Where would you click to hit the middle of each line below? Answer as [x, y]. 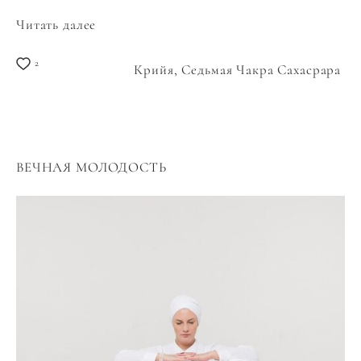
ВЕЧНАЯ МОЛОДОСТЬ [91, 168]
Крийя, [158, 70]
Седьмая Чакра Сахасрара [263, 70]
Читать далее [56, 25]
